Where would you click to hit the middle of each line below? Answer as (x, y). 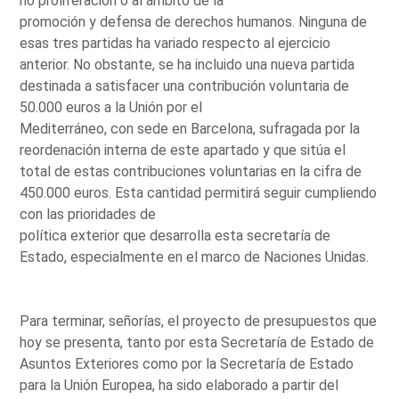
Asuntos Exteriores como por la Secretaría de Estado (187, 363)
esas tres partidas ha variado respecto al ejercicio (175, 43)
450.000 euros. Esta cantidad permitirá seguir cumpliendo (199, 192)
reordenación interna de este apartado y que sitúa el (183, 150)
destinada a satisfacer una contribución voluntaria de (185, 85)
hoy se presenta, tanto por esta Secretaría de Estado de (197, 342)
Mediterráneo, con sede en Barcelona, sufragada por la (190, 128)
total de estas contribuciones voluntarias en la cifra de (191, 171)
